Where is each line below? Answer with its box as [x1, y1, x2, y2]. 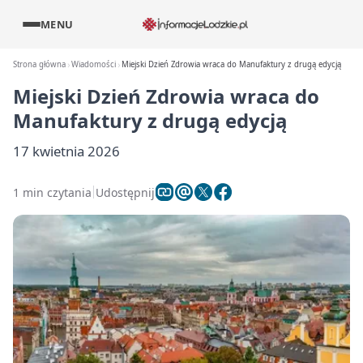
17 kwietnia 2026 [13, 142, 120, 160]
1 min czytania [13, 184, 92, 200]
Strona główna [13, 59, 66, 70]
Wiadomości [71, 59, 117, 70]
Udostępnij [96, 184, 155, 200]
